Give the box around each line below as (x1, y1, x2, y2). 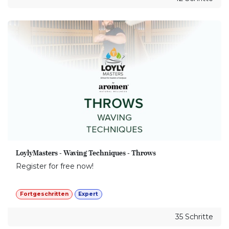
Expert (78, 190, 99, 197)
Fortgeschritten (19, 190, 68, 197)
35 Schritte (175, 212, 213, 221)
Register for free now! (16, 161, 94, 171)
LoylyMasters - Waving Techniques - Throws (16, 147, 156, 158)
